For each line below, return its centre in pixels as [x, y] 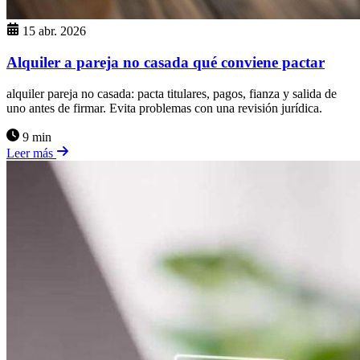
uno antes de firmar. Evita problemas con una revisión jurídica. [164, 108]
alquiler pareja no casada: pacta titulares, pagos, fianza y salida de [172, 93]
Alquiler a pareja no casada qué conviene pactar [166, 62]
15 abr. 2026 [54, 31]
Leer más [31, 153]
